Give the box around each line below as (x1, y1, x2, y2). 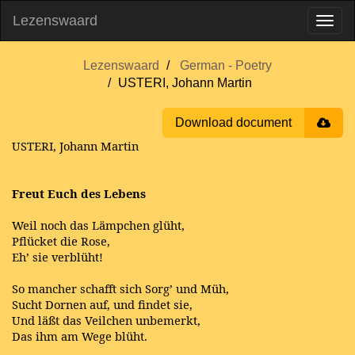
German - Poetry (180, 59, 272, 72)
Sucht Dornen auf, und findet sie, (12, 296, 193, 312)
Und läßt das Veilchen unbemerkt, (12, 312, 200, 328)
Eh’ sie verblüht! (12, 249, 103, 265)
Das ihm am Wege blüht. (12, 328, 147, 344)
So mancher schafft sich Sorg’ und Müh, (12, 281, 229, 296)
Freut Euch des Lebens (12, 185, 146, 201)
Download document (175, 116, 292, 129)
